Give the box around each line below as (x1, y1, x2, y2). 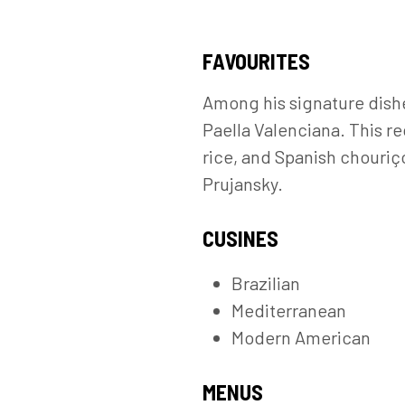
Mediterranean (231, 299, 346, 322)
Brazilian (231, 272, 300, 295)
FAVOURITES (202, 48, 310, 75)
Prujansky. (202, 173, 283, 195)
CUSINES (202, 225, 278, 252)
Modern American (231, 326, 371, 349)
